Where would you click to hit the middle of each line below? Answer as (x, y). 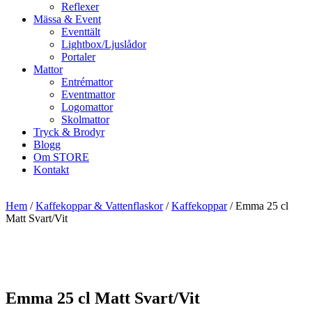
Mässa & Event (67, 19)
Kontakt (51, 170)
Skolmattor (85, 119)
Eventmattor (88, 94)
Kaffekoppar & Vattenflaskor (99, 206)
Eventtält (81, 32)
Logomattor (87, 107)
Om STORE (61, 157)
